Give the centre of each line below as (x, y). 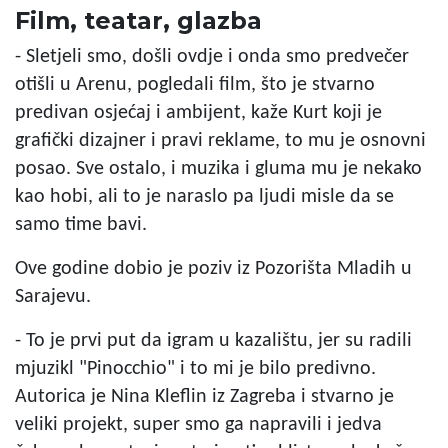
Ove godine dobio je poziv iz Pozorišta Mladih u (213, 269)
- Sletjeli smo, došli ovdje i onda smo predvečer (212, 57)
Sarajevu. (53, 297)
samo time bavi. (81, 225)
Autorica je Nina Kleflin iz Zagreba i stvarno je (204, 397)
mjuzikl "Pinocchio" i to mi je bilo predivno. (195, 369)
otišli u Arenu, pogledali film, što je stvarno (195, 85)
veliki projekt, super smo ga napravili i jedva (198, 425)
